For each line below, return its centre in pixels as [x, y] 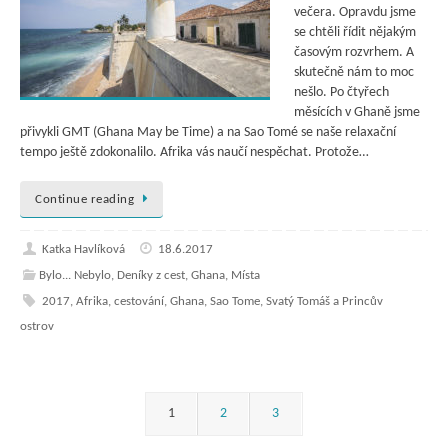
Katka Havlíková [83, 250]
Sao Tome [234, 302]
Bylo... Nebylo [74, 276]
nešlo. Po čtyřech [341, 93]
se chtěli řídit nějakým [355, 33]
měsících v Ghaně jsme [357, 113]
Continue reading [84, 199]
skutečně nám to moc [354, 73]
